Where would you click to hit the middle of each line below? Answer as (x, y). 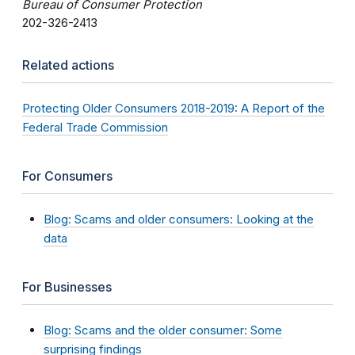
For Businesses (67, 286)
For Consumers (67, 176)
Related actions (68, 65)
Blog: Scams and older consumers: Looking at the (179, 219)
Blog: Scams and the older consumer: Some (163, 330)
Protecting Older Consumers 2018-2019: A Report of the (174, 108)
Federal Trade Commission (95, 127)
